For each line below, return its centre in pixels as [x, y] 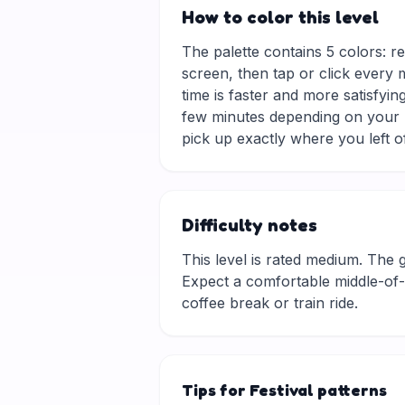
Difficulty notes [250, 225]
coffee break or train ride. [270, 303]
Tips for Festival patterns [284, 390]
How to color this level [280, 17]
